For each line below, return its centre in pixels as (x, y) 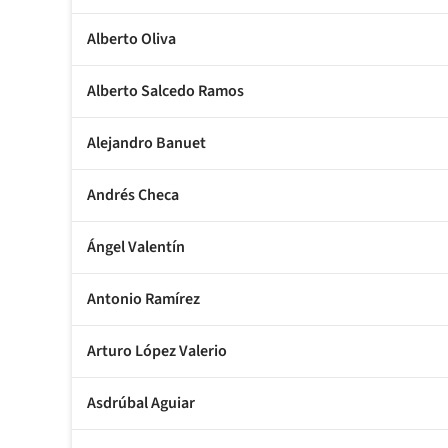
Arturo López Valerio (157, 351)
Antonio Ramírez (143, 299)
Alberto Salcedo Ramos (165, 91)
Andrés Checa (133, 195)
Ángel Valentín (136, 247)
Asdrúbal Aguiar (141, 403)
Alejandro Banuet (146, 143)
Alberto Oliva (131, 39)
